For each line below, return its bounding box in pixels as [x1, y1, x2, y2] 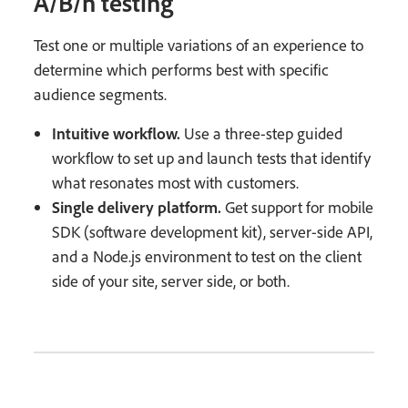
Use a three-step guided [180, 123, 343, 145]
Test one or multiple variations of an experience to [34, 35, 364, 56]
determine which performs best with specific [34, 59, 330, 81]
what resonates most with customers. [52, 172, 300, 194]
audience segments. [34, 84, 168, 106]
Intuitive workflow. [52, 123, 181, 144]
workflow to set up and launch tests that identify [52, 148, 372, 169]
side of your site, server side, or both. [52, 270, 291, 292]
